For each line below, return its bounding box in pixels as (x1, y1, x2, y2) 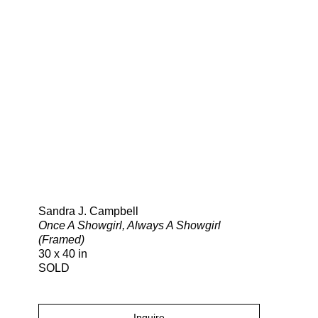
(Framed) (38, 234, 84, 246)
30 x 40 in (38, 248, 87, 261)
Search (210, 170, 242, 182)
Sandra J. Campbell (38, 205, 138, 218)
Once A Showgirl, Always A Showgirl (38, 219, 221, 232)
